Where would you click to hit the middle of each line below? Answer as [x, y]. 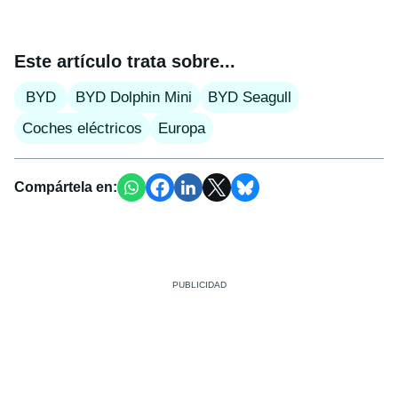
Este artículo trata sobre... [125, 61]
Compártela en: [66, 187]
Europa [182, 128]
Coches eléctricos [82, 128]
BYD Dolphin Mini [134, 97]
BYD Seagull [250, 97]
